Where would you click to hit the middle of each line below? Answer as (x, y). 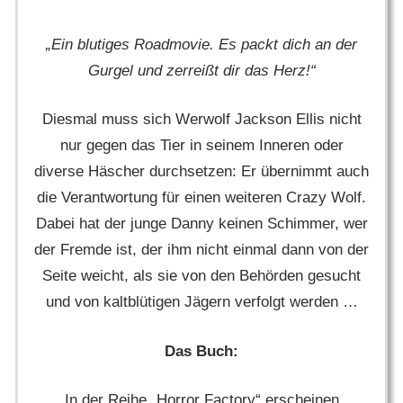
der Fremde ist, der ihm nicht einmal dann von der (201, 250)
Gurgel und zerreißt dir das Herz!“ (201, 70)
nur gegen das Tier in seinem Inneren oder (201, 146)
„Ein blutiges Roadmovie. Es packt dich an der (201, 44)
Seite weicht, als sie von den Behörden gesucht (201, 276)
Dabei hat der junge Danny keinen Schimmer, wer (201, 224)
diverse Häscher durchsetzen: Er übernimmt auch (201, 172)
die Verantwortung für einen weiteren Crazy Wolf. (201, 198)
